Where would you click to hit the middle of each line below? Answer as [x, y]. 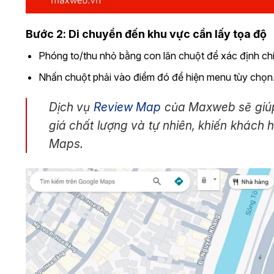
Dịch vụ [71, 107]
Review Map [127, 107]
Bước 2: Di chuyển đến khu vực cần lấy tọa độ [146, 34]
